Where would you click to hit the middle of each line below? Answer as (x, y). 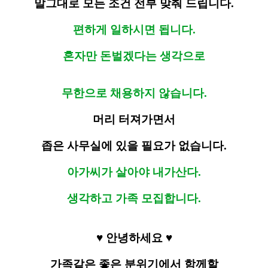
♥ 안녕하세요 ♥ (134, 238)
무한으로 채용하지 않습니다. (134, 93)
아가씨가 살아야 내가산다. (134, 172)
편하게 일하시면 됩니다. (134, 30)
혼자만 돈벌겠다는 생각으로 (134, 56)
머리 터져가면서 (134, 120)
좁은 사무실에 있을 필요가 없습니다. (134, 146)
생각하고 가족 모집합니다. (134, 199)
